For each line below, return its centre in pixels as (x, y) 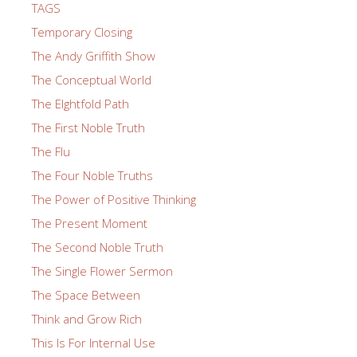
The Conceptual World (92, 80)
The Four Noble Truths (92, 176)
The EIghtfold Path (80, 104)
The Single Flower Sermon (102, 271)
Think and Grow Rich (87, 319)
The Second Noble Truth (98, 247)
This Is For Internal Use (94, 343)
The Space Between (86, 295)
